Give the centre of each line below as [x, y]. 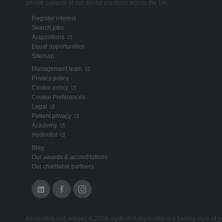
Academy [45, 125]
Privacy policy [51, 78]
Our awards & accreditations [70, 157]
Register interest [54, 18]
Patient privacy [52, 116]
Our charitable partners [63, 166]
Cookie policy [50, 88]
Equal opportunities [58, 47]
